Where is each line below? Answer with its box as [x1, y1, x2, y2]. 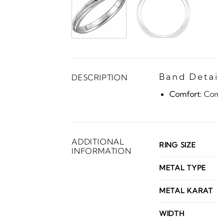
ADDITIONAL [72, 136, 125, 146]
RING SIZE [159, 140, 196, 149]
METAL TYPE [159, 163, 207, 172]
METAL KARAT [159, 186, 213, 195]
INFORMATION [72, 145, 132, 156]
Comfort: [169, 89, 202, 99]
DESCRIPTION [72, 72, 128, 82]
